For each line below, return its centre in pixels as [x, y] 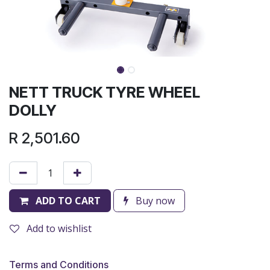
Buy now [154, 201]
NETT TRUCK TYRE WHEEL [105, 93]
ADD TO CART [68, 201]
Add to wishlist [59, 229]
